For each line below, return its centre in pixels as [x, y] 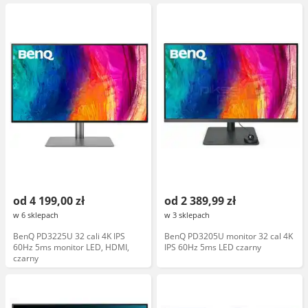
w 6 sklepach [36, 215]
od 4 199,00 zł [49, 201]
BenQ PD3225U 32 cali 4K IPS [69, 236]
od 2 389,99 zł [200, 201]
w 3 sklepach [187, 215]
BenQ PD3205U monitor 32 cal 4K [229, 236]
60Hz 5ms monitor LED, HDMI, [71, 247]
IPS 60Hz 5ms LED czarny [213, 247]
